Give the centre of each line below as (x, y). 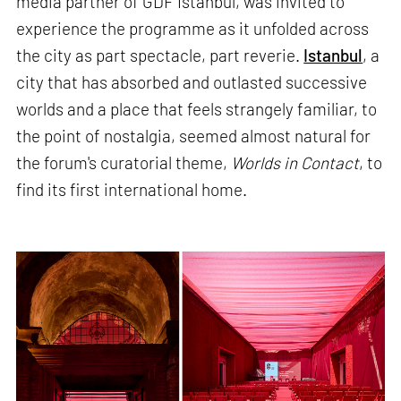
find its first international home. (134, 190)
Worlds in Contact (295, 163)
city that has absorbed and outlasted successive (192, 82)
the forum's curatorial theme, (124, 163)
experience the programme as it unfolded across (193, 29)
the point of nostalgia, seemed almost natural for (194, 136)
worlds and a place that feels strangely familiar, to (197, 109)
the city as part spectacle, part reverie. (160, 55)
